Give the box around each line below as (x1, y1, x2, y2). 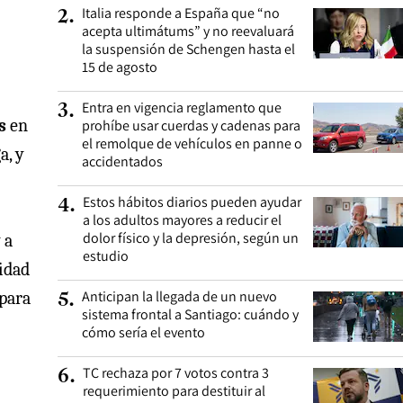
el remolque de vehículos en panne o (82, 134, 302, 153)
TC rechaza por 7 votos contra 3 (83, 363, 269, 382)
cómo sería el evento (82, 323, 205, 342)
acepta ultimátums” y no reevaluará (82, 22, 294, 40)
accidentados (82, 152, 163, 171)
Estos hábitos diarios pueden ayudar (83, 193, 301, 211)
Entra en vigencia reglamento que (82, 98, 282, 117)
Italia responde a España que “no (82, 4, 280, 22)
